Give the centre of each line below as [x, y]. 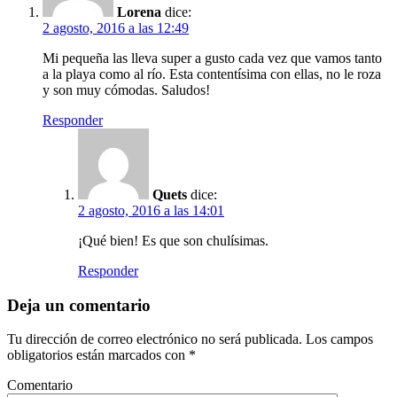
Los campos [338, 339]
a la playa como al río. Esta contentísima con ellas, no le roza [212, 74]
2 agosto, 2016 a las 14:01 [151, 211]
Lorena [139, 12]
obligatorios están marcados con [98, 355]
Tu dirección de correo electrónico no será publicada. [155, 339]
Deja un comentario [79, 305]
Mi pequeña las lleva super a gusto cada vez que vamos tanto [212, 58]
